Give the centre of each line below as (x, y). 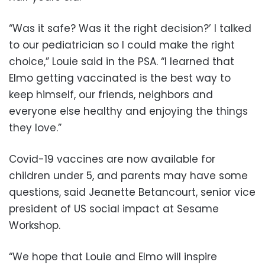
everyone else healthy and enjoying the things (128, 111)
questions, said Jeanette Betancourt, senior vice (132, 192)
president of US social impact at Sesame (114, 209)
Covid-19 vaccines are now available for (112, 159)
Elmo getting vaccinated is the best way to (120, 78)
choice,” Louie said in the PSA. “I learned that (122, 61)
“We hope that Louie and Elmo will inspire (113, 256)
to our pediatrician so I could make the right (122, 45)
